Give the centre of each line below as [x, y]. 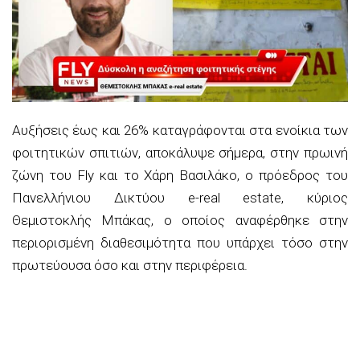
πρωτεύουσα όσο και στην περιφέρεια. [130, 265]
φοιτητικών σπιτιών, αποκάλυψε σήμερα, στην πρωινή [180, 152]
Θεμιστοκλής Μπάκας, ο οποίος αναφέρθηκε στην [180, 220]
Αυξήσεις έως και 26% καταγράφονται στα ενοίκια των [180, 130]
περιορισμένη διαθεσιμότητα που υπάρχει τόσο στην [180, 242]
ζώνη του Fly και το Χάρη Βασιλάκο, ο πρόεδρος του [180, 175]
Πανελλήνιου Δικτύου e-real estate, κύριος [180, 197]
